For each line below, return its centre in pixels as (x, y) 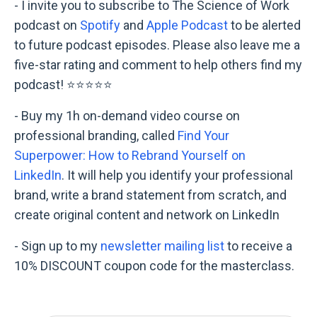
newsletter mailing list (162, 246)
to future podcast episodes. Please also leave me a (157, 45)
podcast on (47, 25)
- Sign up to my (57, 246)
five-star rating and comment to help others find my (158, 64)
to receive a (258, 246)
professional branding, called (96, 135)
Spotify (100, 25)
